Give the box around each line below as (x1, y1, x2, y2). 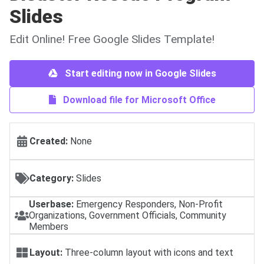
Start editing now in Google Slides (62, 68, 216, 80)
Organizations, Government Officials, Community (29, 209, 226, 221)
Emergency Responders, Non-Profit (74, 198, 223, 210)
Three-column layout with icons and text (62, 246, 233, 258)
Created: (29, 136, 68, 147)
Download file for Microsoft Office (60, 94, 216, 106)
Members (29, 220, 68, 232)
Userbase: (29, 198, 74, 210)
